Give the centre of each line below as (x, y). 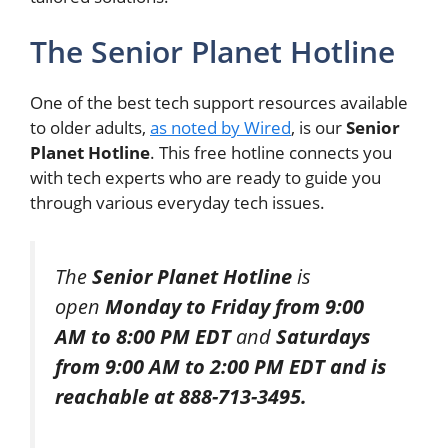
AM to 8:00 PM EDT (143, 335)
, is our (318, 128)
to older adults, (90, 128)
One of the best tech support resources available (219, 103)
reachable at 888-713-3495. (181, 395)
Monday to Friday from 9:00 (234, 305)
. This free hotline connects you (271, 153)
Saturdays (323, 335)
